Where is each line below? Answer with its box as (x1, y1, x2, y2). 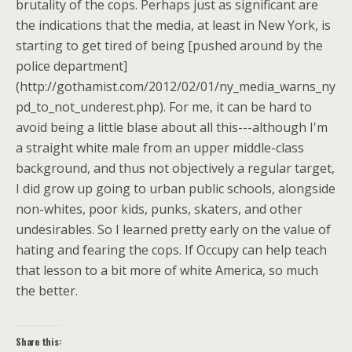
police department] (16, 57, 127, 75)
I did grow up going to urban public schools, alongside (16, 180, 335, 197)
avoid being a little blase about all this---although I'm (16, 119, 328, 136)
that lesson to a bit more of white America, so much (16, 262, 318, 279)
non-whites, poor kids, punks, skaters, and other (16, 200, 302, 218)
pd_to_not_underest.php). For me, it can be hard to (16, 98, 312, 115)
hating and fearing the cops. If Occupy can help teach (16, 241, 327, 258)
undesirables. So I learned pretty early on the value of (16, 221, 331, 238)
